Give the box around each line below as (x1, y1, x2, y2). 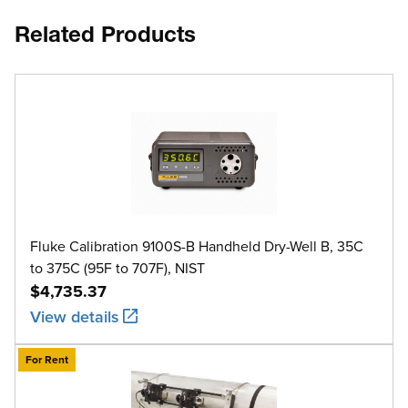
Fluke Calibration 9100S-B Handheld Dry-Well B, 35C (30, 235, 364, 256)
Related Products (15, 25, 196, 48)
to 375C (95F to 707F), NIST (30, 257, 205, 278)
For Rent (25, 351, 68, 367)
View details (30, 304, 119, 328)
